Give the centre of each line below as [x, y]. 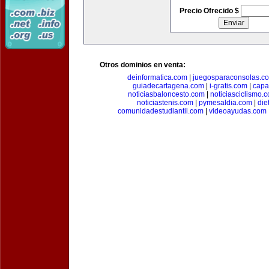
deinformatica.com [157, 77]
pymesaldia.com [225, 103]
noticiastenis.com [165, 103]
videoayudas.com [237, 111]
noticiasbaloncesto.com [166, 94]
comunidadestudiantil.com [160, 111]
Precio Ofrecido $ [210, 11]
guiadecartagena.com [168, 86]
